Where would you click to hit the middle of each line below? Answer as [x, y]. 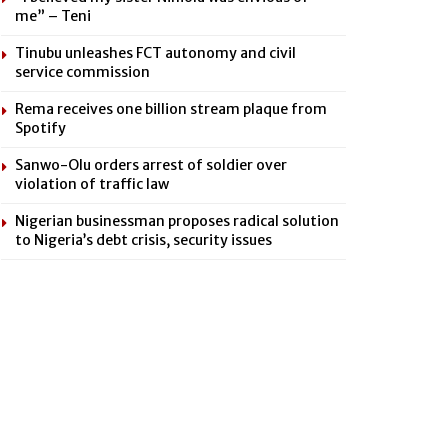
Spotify [40, 127]
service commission [82, 71]
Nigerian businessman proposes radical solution [177, 220]
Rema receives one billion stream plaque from [171, 108]
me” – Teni [53, 15]
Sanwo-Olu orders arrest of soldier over [151, 164]
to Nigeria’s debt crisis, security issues [143, 239]
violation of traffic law [92, 183]
